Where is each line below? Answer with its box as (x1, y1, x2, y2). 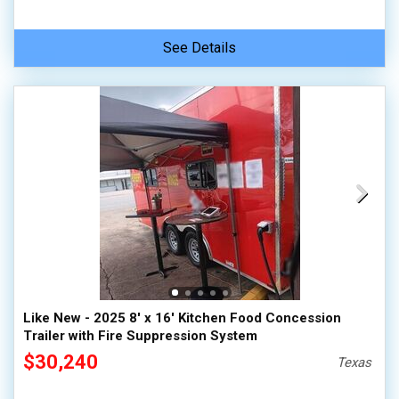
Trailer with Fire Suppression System (23, 328, 257, 344)
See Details (163, 39, 236, 56)
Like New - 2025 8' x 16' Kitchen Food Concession (23, 310, 341, 326)
